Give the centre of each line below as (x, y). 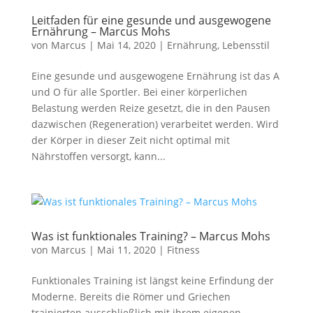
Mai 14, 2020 (126, 45)
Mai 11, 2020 (126, 250)
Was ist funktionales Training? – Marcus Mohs (151, 236)
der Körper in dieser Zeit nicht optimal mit (130, 140)
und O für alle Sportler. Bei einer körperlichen (139, 92)
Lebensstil (246, 45)
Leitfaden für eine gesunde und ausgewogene (151, 20)
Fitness (183, 250)
